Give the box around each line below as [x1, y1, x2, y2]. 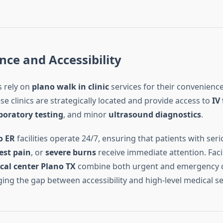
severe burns [45, 147, 96, 158]
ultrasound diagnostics [108, 109, 201, 120]
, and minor [63, 109, 109, 120]
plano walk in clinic [31, 81, 109, 93]
